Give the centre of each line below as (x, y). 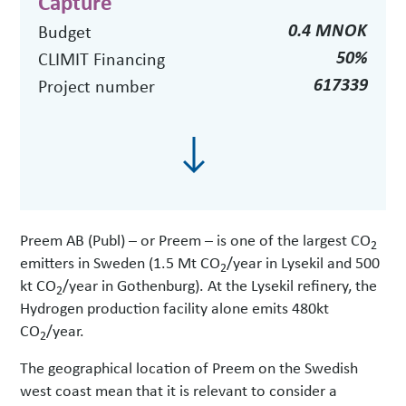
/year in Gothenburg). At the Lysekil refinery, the (220, 285)
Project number (97, 86)
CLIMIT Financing (102, 59)
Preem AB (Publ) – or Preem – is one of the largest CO (196, 240)
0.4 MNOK (328, 30)
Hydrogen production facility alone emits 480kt (175, 308)
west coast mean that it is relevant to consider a (179, 390)
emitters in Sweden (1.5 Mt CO (121, 262)
